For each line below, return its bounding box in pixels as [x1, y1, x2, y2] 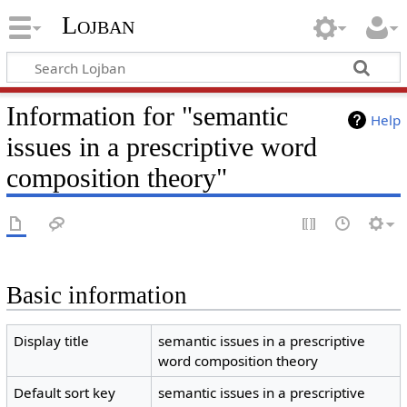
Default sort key [14, 383, 116, 402]
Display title [14, 332, 90, 351]
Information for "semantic [5, 100, 288, 132]
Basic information [5, 282, 187, 309]
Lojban [61, 11, 134, 40]
